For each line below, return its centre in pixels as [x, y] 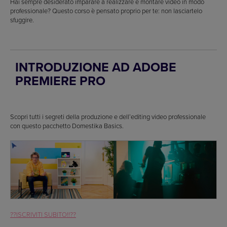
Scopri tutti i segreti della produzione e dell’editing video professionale [108, 117]
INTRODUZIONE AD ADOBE [96, 67]
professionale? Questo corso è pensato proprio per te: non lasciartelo [106, 11]
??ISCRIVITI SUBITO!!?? [43, 215]
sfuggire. [22, 20]
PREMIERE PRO [60, 81]
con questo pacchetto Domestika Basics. [67, 126]
